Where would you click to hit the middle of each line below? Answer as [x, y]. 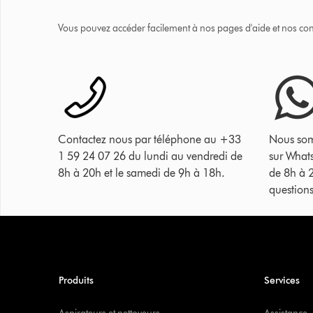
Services [282, 280]
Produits [76, 280]
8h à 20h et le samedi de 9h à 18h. [141, 173]
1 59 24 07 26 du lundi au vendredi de [150, 156]
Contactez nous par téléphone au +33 [150, 139]
